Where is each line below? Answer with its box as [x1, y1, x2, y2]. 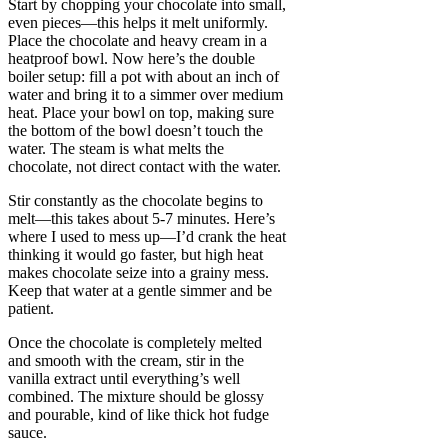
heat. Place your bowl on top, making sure [8, 104, 274, 122]
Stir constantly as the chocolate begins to [8, 192, 263, 210]
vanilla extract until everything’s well [8, 370, 240, 388]
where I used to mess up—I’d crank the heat [8, 228, 286, 246]
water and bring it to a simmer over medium [8, 86, 283, 104]
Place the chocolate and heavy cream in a [8, 32, 267, 50]
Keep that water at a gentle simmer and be [8, 282, 272, 300]
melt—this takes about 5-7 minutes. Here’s [8, 210, 275, 228]
